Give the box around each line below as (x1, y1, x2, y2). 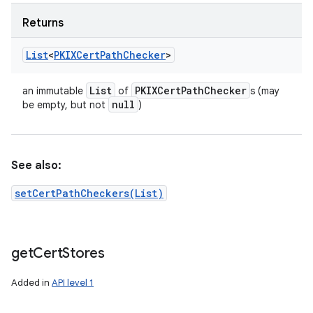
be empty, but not (22, 99, 108, 111)
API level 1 (52, 277, 94, 289)
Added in (11, 277, 52, 289)
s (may (250, 85, 279, 97)
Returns (22, 16, 64, 30)
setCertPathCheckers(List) (15, 187, 163, 200)
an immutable (22, 85, 86, 97)
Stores (62, 245, 105, 262)
